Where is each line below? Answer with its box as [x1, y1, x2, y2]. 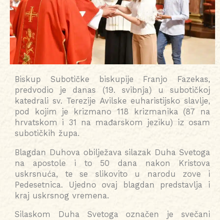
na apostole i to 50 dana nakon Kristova [15, 158, 210, 168]
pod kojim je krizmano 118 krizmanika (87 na [15, 107, 210, 117]
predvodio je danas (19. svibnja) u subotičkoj [15, 85, 210, 95]
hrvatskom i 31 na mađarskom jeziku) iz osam [15, 118, 210, 128]
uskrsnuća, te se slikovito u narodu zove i [15, 169, 210, 179]
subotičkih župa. [15, 129, 80, 138]
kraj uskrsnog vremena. [15, 191, 109, 200]
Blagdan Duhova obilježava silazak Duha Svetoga [15, 147, 210, 157]
